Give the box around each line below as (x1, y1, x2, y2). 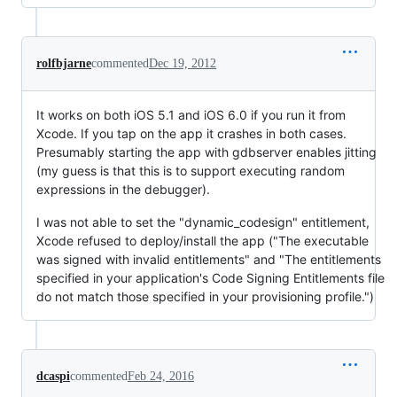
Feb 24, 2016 (128, 370, 194, 383)
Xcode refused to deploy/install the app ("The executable (36, 233, 369, 248)
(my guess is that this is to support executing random (36, 163, 345, 178)
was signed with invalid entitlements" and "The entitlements (36, 252, 381, 267)
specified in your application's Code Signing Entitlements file (36, 270, 385, 285)
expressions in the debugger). (36, 182, 210, 197)
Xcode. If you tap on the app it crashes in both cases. (36, 126, 346, 141)
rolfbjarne (36, 57, 91, 70)
